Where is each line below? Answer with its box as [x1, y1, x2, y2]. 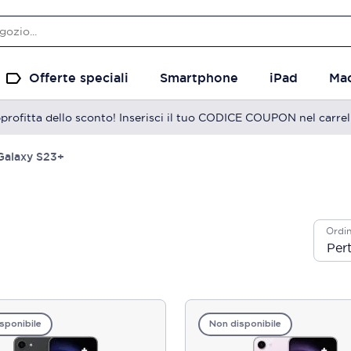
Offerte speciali [29, 70, 128, 86]
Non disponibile [209, 320, 281, 329]
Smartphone [160, 70, 238, 86]
